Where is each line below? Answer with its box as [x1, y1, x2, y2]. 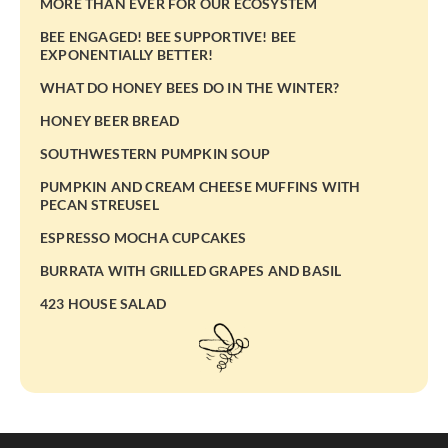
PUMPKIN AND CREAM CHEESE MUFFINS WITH [40, 178, 361, 196]
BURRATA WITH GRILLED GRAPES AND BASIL [40, 262, 342, 280]
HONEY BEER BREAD [40, 112, 180, 130]
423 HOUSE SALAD [40, 295, 166, 313]
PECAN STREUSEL [40, 196, 159, 214]
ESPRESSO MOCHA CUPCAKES [40, 229, 247, 247]
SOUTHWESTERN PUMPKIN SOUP [40, 145, 270, 163]
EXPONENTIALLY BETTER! [40, 46, 214, 64]
